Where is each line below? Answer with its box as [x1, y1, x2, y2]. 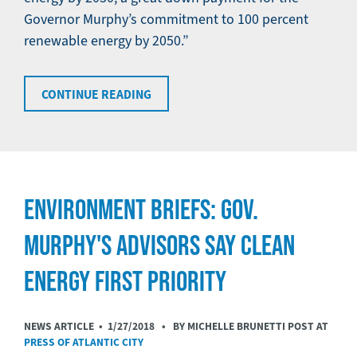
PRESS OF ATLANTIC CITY [24, 335, 143, 350]
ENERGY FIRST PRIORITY [24, 265, 226, 297]
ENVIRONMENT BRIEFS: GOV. [24, 193, 258, 226]
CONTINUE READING [41, 86, 151, 104]
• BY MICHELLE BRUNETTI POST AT [155, 320, 328, 334]
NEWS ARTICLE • [24, 320, 108, 334]
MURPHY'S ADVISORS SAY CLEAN [24, 229, 295, 261]
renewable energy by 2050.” [24, 32, 189, 50]
